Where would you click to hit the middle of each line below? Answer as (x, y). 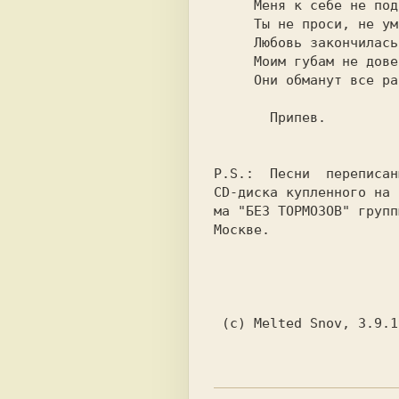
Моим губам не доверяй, (234, 61)
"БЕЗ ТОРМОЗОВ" (294, 211)
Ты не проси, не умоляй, (234, 24)
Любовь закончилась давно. (234, 43)
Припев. (242, 118)
